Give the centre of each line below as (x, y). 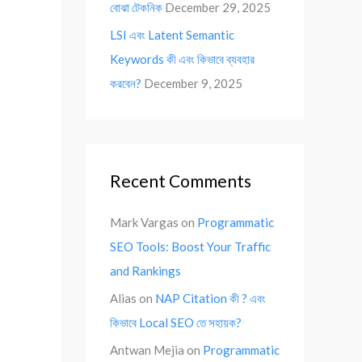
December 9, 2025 (193, 83)
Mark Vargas (144, 222)
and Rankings (145, 271)
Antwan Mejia (147, 349)
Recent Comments (181, 181)
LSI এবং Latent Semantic (172, 35)
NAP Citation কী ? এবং (210, 298)
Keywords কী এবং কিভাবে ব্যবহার (182, 59)
